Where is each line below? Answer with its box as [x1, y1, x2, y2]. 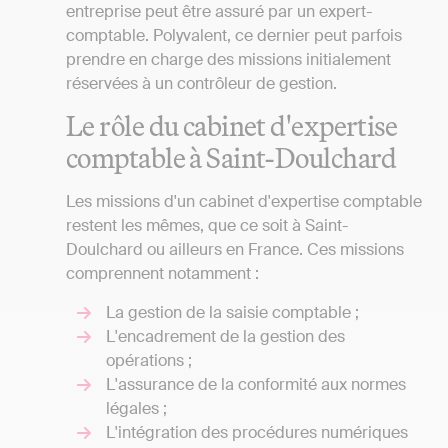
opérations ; [106, 349, 192, 371]
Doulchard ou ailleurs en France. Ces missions [66, 239, 404, 261]
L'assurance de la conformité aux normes [106, 373, 406, 395]
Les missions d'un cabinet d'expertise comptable [66, 191, 422, 213]
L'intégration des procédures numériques [106, 421, 408, 443]
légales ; [106, 397, 167, 419]
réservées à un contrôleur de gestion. [66, 72, 337, 94]
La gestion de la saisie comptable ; [106, 301, 359, 323]
